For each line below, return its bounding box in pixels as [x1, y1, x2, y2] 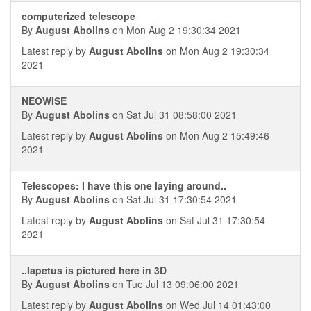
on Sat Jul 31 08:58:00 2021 [110, 108, 237, 121]
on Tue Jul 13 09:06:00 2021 [110, 277, 239, 291]
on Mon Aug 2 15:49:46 [163, 128, 269, 142]
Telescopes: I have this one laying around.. [22, 178, 226, 192]
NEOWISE [22, 94, 67, 108]
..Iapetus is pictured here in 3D [22, 263, 167, 277]
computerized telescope [22, 9, 135, 23]
